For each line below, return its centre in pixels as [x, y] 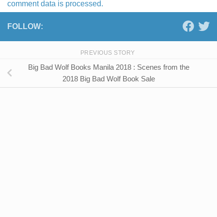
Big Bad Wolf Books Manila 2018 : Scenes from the [108, 67]
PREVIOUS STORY [108, 53]
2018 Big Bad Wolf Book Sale [108, 78]
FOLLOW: [25, 27]
